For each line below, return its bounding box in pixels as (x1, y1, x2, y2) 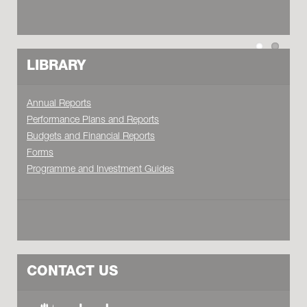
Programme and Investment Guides (27, 164, 174, 175)
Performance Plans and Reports (27, 115, 159, 125)
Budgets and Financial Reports (27, 132, 155, 142)
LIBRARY (27, 60, 86, 74)
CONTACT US (27, 265, 118, 280)
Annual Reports (27, 99, 91, 109)
